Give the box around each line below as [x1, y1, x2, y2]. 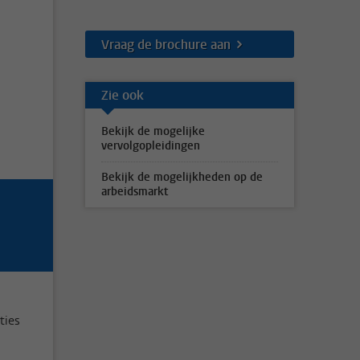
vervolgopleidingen [101, 138, 200, 153]
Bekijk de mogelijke [101, 124, 205, 139]
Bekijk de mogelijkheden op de [101, 170, 263, 185]
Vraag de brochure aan [101, 35, 231, 53]
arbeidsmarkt [101, 184, 168, 199]
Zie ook [101, 86, 144, 104]
